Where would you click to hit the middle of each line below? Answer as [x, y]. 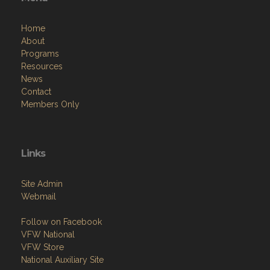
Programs [40, 54]
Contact [36, 92]
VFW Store [42, 247]
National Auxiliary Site [62, 260]
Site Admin [42, 184]
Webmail [39, 197]
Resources [42, 67]
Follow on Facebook [61, 222]
